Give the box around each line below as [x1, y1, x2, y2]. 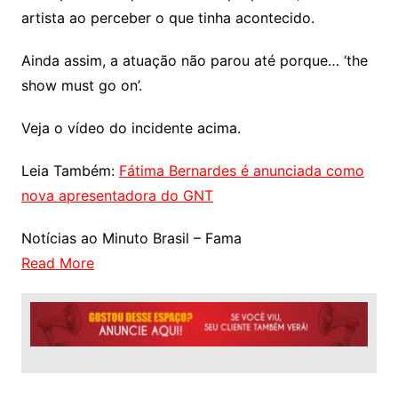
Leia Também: [20, 162, 119, 180]
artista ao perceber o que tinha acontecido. [20, 9, 319, 28]
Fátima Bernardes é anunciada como [118, 162, 364, 180]
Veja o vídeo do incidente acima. [20, 119, 245, 138]
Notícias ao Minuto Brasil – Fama [20, 229, 242, 248]
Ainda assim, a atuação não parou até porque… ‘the [20, 52, 368, 70]
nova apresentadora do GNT [20, 187, 213, 205]
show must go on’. [20, 76, 142, 95]
